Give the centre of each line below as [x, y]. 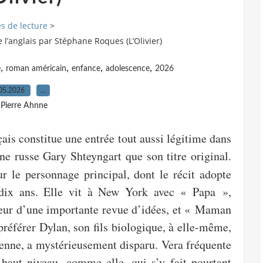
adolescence [127, 68]
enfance [86, 68]
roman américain [36, 68]
